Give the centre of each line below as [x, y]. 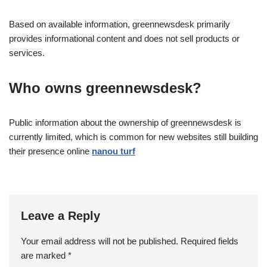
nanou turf [114, 151]
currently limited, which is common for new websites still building [133, 137]
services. [27, 53]
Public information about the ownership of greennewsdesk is [125, 123]
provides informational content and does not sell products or [124, 39]
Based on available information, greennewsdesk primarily [119, 24]
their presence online [50, 151]
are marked [44, 256]
